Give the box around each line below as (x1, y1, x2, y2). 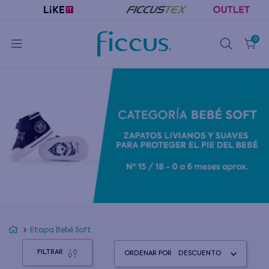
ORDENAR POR (124, 250, 172, 257)
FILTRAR (37, 249, 64, 256)
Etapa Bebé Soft (30, 226, 91, 234)
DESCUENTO (178, 250, 221, 257)
